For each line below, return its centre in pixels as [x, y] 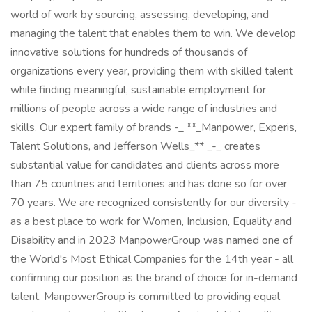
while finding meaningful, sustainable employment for [138, 90]
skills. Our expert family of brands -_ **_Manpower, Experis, [154, 127]
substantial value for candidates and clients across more [145, 165]
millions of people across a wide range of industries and [144, 109]
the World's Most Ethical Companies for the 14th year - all [152, 259]
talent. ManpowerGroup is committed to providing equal [145, 297]
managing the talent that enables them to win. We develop [153, 33]
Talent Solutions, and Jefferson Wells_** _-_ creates [135, 146]
